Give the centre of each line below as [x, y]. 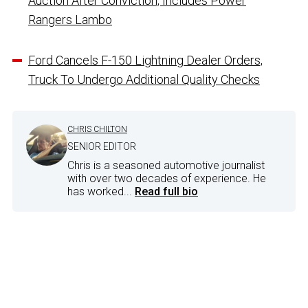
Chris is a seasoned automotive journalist [166, 166]
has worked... [101, 192]
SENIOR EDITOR [102, 147]
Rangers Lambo [70, 20]
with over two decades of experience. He [167, 179]
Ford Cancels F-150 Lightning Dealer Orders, [145, 60]
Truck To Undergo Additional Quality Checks [144, 80]
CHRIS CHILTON [97, 130]
